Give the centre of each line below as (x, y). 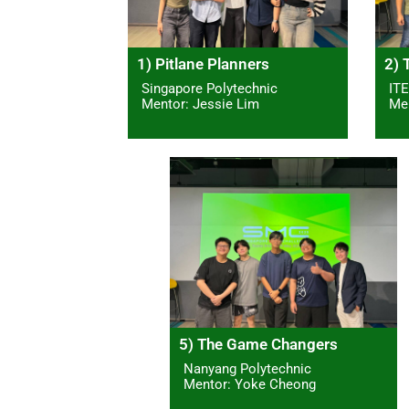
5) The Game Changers (258, 345)
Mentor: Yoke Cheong (250, 385)
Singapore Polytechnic (210, 89)
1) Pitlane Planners (203, 64)
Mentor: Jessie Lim (200, 105)
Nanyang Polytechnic (247, 369)
